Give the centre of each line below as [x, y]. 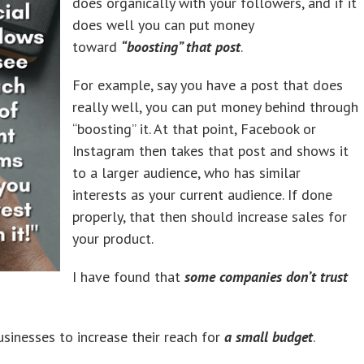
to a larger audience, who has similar [186, 172]
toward [97, 46]
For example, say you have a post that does [208, 84]
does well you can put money [163, 24]
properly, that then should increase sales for [210, 216]
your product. [113, 238]
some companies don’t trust [266, 276]
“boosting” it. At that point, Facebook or [194, 128]
